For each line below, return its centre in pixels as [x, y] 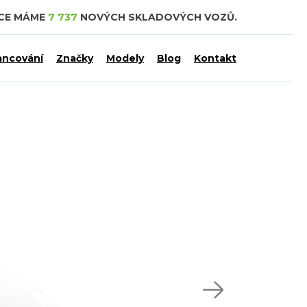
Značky [75, 58]
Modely [125, 58]
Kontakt [215, 58]
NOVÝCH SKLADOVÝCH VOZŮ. [157, 17]
